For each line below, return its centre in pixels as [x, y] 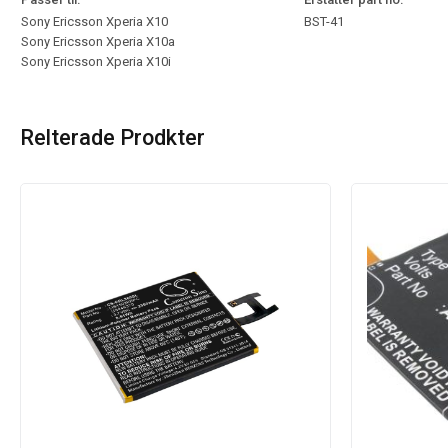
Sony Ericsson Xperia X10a [98, 41]
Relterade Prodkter [112, 137]
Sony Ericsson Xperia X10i [96, 61]
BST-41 [324, 21]
